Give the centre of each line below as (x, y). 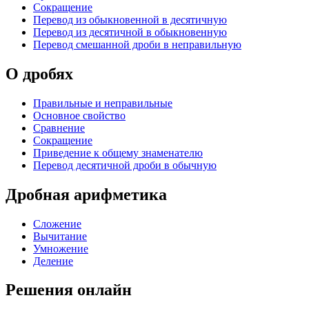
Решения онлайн (69, 290)
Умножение (61, 248)
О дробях (39, 73)
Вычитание (60, 236)
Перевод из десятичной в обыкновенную (130, 32)
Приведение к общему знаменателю (118, 152)
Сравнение (59, 128)
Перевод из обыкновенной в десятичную (130, 19)
